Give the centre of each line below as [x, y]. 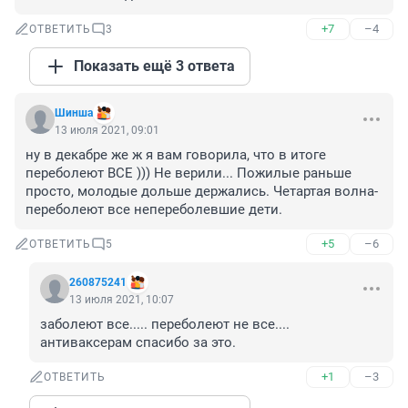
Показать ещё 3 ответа [154, 66]
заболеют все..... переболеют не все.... [165, 325]
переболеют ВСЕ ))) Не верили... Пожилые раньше [189, 173]
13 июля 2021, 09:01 [107, 131]
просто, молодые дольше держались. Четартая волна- [202, 192]
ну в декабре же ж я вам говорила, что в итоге [176, 155]
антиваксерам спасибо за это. [138, 343]
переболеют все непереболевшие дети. [154, 210]
